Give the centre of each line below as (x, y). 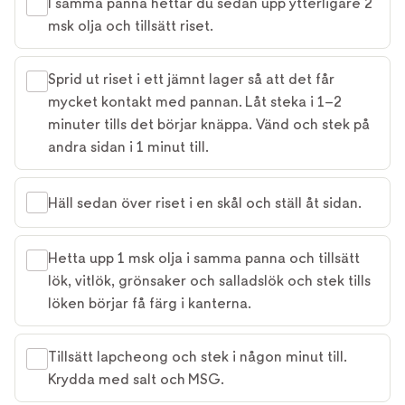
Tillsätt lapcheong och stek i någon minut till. (198, 357)
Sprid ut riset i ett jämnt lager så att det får (191, 79)
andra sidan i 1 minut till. (128, 147)
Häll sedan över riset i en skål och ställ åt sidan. (205, 202)
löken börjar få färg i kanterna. (150, 303)
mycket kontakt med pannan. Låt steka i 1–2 (195, 102)
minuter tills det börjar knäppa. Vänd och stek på (209, 124)
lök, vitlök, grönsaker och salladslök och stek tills (209, 281)
